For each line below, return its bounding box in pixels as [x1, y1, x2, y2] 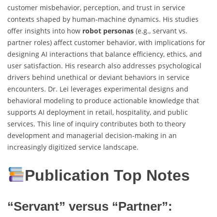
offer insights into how [7, 26, 82, 35]
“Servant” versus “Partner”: [7, 199, 172, 214]
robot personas [82, 26, 134, 35]
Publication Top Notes [25, 167, 190, 185]
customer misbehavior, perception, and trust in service [7, 2, 185, 12]
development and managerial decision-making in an [7, 130, 177, 140]
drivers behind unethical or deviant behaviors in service [7, 72, 189, 82]
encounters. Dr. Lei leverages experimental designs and [7, 84, 188, 93]
